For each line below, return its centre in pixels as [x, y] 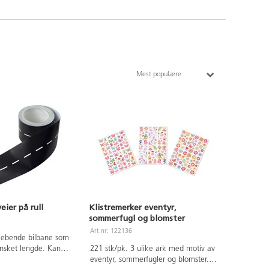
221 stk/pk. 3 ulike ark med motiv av [152, 249]
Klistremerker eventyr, [133, 207]
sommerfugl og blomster [137, 218]
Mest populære [159, 74]
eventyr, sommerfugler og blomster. [149, 259]
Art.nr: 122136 [111, 231]
